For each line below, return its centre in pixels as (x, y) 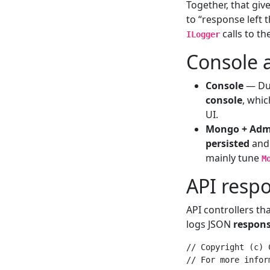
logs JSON (209, 224)
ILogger (203, 34)
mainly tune (233, 158)
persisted (227, 143)
